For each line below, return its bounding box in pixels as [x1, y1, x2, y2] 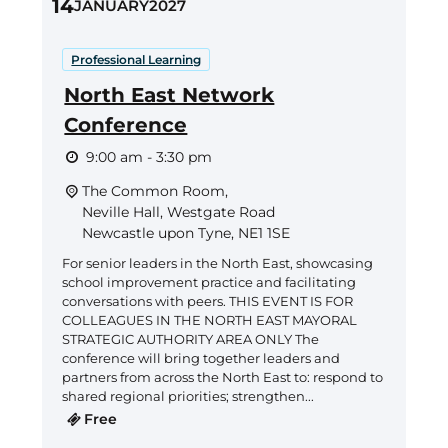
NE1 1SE [237, 223, 290, 242]
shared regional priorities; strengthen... [62, 387, 315, 404]
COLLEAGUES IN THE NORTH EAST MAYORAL [62, 311, 358, 328]
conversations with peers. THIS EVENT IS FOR [62, 292, 354, 309]
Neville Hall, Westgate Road [81, 202, 275, 221]
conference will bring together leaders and [62, 349, 341, 366]
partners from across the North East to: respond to [62, 368, 384, 385]
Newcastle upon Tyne [81, 223, 231, 242]
